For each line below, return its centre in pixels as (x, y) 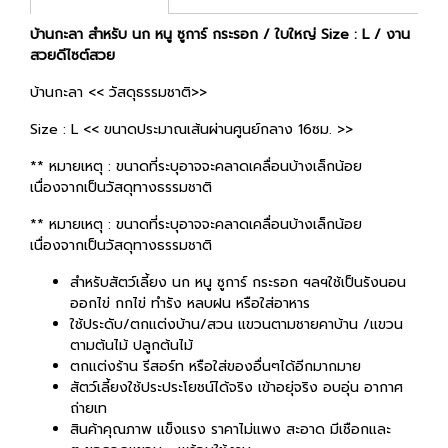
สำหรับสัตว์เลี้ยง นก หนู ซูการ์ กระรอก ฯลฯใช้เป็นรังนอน (238, 282)
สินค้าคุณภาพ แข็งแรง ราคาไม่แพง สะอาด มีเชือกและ (230, 429)
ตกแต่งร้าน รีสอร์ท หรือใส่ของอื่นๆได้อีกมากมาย (215, 366)
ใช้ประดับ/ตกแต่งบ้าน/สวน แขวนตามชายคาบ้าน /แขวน (236, 324)
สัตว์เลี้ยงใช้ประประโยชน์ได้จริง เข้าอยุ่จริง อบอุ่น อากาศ (236, 387)
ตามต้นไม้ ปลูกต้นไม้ (131, 345)
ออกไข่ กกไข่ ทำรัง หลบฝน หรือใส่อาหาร (190, 303)
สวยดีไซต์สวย (72, 55)
